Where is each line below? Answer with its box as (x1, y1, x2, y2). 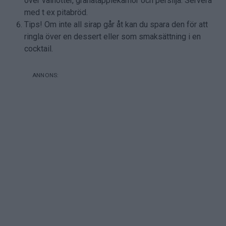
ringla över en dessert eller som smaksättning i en (24, 31, 201, 41)
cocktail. (24, 43, 53, 53)
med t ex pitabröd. (24, 7, 88, 17)
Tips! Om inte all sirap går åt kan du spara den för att (24, 19, 208, 29)
